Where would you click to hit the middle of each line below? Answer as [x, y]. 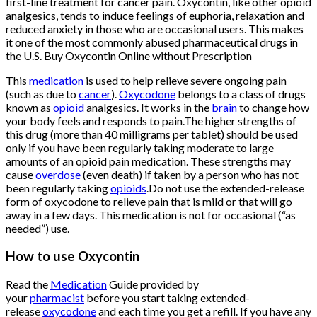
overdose [58, 175]
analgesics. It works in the [148, 108]
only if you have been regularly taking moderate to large [140, 148]
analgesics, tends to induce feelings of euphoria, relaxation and [155, 16]
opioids [128, 188]
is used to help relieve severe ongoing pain [185, 81]
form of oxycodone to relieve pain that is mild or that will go [149, 202]
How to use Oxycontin [74, 257]
